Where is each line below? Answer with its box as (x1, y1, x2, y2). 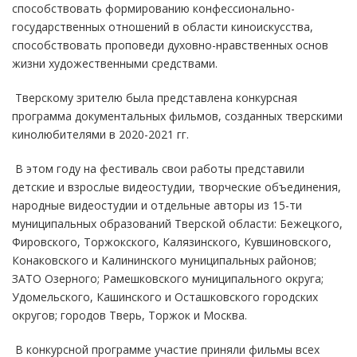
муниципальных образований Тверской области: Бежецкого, (12, 215, 343, 231)
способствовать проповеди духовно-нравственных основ (12, 37, 328, 53)
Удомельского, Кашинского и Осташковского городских (12, 288, 318, 304)
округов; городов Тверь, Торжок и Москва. (12, 307, 247, 323)
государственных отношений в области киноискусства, (12, 18, 313, 34)
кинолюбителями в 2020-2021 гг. (12, 126, 189, 142)
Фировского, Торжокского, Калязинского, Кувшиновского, (12, 233, 331, 249)
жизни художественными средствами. (12, 55, 218, 71)
